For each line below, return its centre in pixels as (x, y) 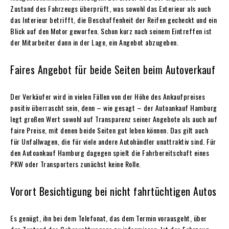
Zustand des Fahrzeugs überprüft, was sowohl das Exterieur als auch (110, 8)
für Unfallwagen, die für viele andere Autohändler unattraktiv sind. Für (113, 141)
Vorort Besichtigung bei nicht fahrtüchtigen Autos (113, 191)
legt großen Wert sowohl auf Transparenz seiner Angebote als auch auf (114, 119)
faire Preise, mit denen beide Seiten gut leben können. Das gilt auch (109, 130)
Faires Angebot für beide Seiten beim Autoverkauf (113, 69)
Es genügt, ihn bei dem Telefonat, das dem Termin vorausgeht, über (109, 218)
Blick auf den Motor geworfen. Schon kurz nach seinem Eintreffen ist (111, 31)
